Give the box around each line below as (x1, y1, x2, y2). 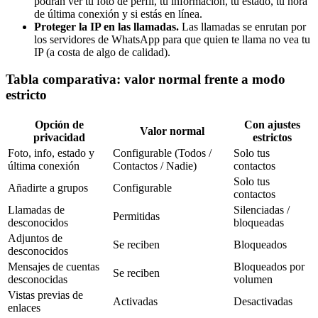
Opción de (34, 119, 84, 131)
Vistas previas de (8, 289, 83, 302)
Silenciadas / (234, 204, 290, 216)
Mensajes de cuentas (8, 261, 99, 273)
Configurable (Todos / (113, 147, 212, 160)
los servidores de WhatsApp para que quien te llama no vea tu (34, 33, 310, 45)
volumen (234, 273, 273, 286)
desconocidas (8, 273, 67, 286)
